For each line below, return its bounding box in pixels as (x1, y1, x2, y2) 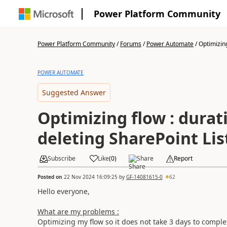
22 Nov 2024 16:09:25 (63, 173, 118, 180)
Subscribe (47, 154, 75, 163)
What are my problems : (37, 206, 119, 216)
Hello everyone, (37, 186, 90, 196)
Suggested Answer (42, 88, 106, 97)
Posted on (37, 173, 64, 180)
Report (173, 154, 193, 163)
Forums (120, 40, 141, 48)
